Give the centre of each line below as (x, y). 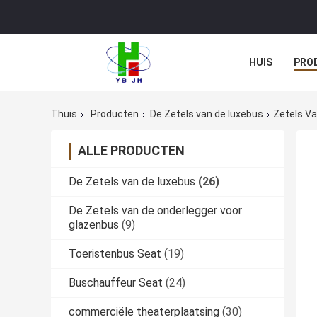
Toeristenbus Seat (115, 254)
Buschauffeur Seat (116, 283)
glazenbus (94, 225)
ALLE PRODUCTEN (131, 151)
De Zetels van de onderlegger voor (155, 211)
